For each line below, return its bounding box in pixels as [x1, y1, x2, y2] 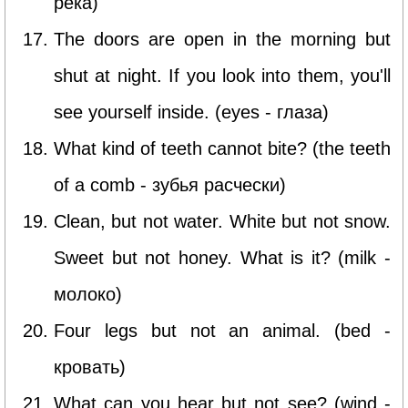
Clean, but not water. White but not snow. [54, 210, 391, 231]
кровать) [54, 356, 126, 377]
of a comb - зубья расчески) [54, 174, 286, 195]
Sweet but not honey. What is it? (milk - [54, 247, 391, 268]
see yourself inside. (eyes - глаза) [54, 101, 329, 122]
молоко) [54, 283, 122, 304]
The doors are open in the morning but [54, 28, 391, 49]
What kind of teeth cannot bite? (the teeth [54, 138, 391, 158]
